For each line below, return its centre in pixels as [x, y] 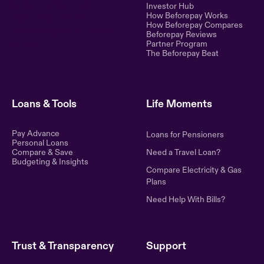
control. [26, 44]
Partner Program [177, 44]
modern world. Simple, [53, 18]
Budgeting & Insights [50, 162]
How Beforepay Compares [194, 25]
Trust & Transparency [63, 246]
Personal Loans [40, 143]
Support [166, 246]
